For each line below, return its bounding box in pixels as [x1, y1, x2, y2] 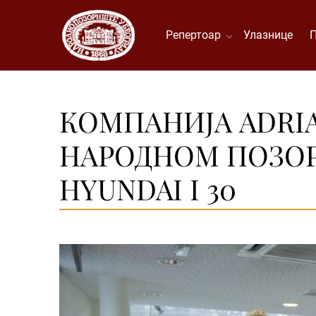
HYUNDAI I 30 [59, 170, 236, 207]
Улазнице [243, 28, 293, 42]
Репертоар [165, 28, 226, 42]
